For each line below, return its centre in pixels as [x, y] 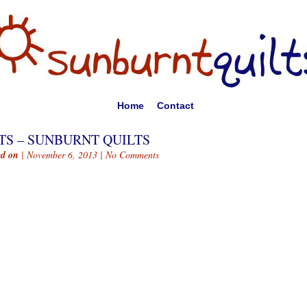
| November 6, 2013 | [62, 155]
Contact [175, 106]
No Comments [132, 155]
